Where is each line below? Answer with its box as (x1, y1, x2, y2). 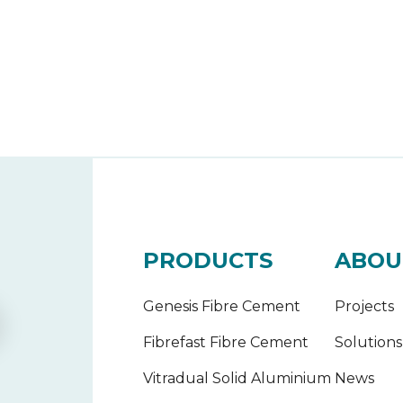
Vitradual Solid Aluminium (142, 369, 331, 387)
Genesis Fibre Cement (142, 297, 300, 315)
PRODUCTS (142, 246, 273, 273)
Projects (334, 297, 394, 315)
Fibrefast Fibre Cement (142, 333, 309, 351)
